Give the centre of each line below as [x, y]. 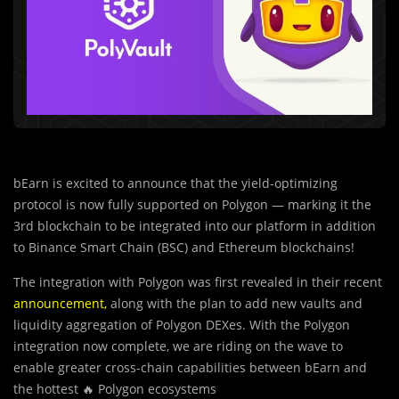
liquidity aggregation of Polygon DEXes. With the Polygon [182, 325]
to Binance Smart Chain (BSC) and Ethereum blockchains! [184, 248]
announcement [59, 304]
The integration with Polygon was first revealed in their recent [198, 282]
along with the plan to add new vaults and [235, 304]
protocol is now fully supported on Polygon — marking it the [192, 205]
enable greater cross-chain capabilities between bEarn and [190, 368]
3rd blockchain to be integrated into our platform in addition [195, 226]
